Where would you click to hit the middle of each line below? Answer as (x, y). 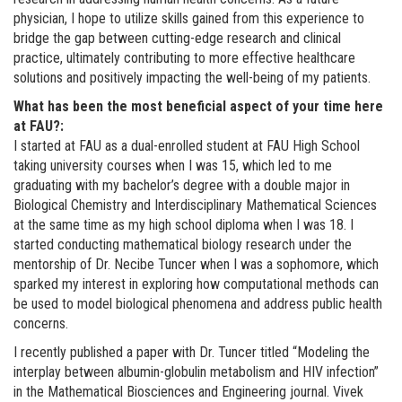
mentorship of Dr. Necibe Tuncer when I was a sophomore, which (196, 264)
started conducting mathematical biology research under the (183, 244)
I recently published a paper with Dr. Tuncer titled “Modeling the (192, 352)
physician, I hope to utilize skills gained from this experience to (189, 18)
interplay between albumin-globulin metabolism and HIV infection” (196, 371)
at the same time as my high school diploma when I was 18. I (184, 224)
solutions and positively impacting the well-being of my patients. (192, 77)
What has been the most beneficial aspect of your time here (198, 106)
